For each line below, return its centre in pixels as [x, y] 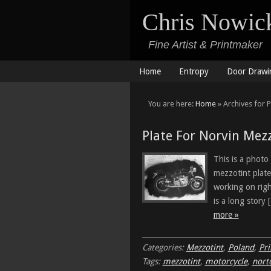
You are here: [171, 104]
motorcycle [226, 261]
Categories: [164, 247]
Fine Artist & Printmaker [202, 45]
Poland [241, 247]
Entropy [194, 71]
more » [226, 215]
